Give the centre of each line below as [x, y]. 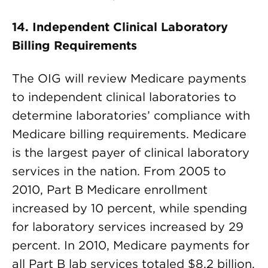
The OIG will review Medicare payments [129, 78]
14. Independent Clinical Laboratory [120, 27]
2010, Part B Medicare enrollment [110, 190]
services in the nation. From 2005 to [119, 171]
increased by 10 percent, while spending [130, 208]
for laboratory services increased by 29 [128, 227]
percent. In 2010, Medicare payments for [131, 245]
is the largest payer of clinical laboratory [131, 153]
